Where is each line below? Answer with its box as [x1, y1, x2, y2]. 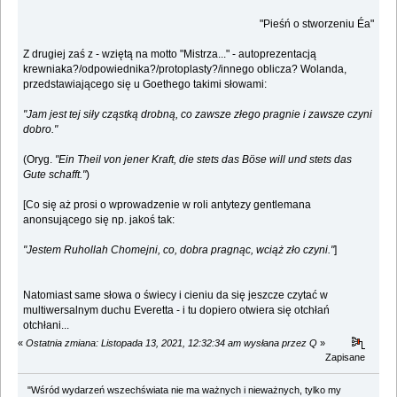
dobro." [23, 122, 58, 136]
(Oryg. [23, 152, 56, 166]
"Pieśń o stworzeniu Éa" [259, 17, 374, 30]
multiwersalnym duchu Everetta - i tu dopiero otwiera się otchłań [23, 303, 331, 316]
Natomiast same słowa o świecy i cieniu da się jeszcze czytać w [23, 288, 329, 301]
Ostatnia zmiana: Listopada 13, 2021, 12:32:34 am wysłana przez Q [26, 337, 317, 348]
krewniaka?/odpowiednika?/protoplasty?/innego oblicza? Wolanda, [23, 62, 347, 75]
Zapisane [325, 351, 366, 362]
